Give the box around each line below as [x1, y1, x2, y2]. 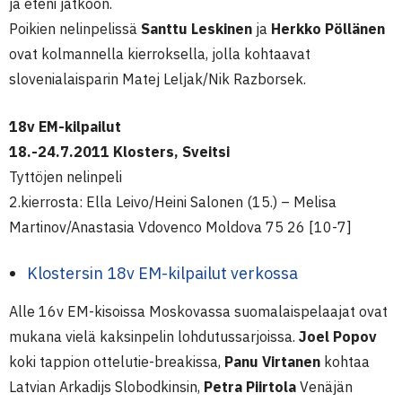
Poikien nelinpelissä [9, 20, 141, 38]
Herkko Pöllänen [271, 20, 385, 38]
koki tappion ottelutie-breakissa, [9, 353, 224, 371]
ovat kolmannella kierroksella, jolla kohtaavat [9, 45, 310, 63]
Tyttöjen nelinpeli [9, 168, 122, 186]
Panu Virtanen [224, 353, 320, 371]
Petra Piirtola [204, 378, 296, 396]
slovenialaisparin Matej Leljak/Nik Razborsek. [9, 70, 306, 88]
